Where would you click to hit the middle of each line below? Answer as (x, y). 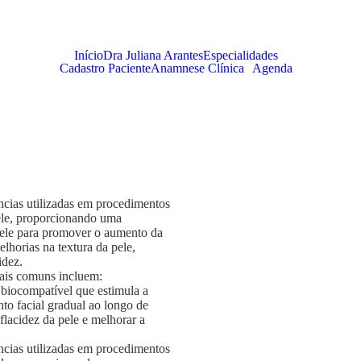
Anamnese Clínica (198, 68)
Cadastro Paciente (106, 68)
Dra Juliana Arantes (154, 55)
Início (89, 55)
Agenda (273, 68)
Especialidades (241, 55)
